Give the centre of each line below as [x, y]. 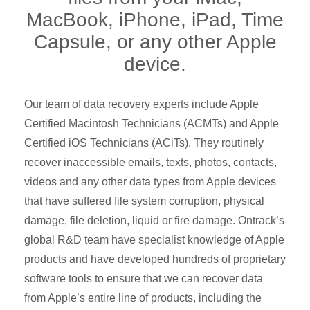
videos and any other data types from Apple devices [150, 182]
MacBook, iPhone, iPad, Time [155, 20]
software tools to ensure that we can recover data [144, 279]
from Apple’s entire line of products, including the [143, 298]
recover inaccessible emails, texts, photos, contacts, [151, 163]
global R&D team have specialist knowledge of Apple [154, 240]
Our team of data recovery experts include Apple [142, 104]
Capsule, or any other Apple [155, 42]
